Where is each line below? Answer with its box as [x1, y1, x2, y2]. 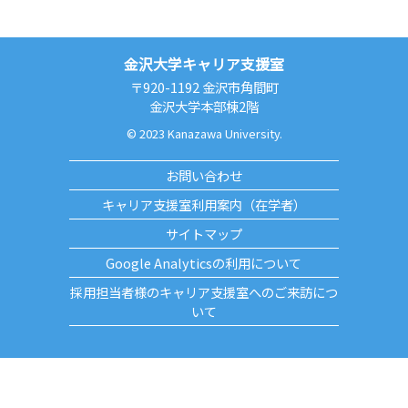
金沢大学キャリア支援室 [124, 53, 284, 76]
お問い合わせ [165, 166, 242, 186]
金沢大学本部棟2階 [149, 97, 259, 117]
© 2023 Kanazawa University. [126, 125, 282, 143]
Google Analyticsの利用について [106, 253, 302, 273]
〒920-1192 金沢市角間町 [129, 77, 279, 97]
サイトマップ [165, 224, 242, 244]
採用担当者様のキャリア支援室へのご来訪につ [69, 282, 338, 302]
